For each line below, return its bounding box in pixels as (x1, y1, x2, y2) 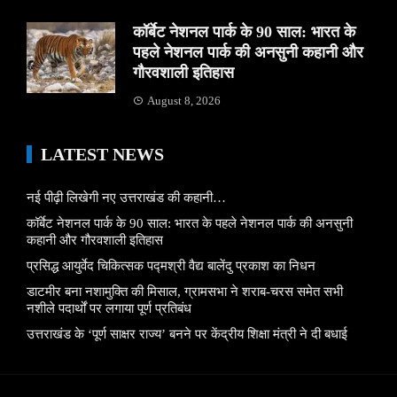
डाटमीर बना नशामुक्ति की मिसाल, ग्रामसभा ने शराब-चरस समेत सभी (27, 284, 343, 299)
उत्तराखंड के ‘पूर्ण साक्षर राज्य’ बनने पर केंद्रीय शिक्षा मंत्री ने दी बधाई (27, 326, 347, 341)
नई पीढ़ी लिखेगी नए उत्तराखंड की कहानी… (27, 190, 226, 205)
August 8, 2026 (147, 93, 221, 107)
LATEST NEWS (41, 144, 164, 164)
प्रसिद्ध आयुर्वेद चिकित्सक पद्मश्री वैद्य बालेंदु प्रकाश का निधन (27, 258, 315, 273)
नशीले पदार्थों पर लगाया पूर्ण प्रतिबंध (27, 300, 191, 315)
